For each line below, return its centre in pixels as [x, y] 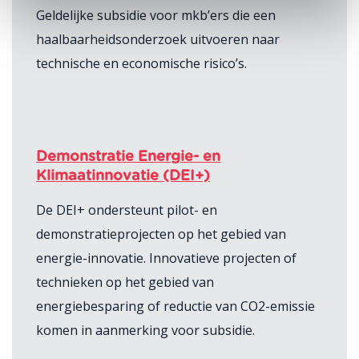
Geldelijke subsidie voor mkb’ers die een [156, 15]
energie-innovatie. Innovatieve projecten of [166, 258]
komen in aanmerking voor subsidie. [145, 330]
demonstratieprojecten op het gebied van [161, 234]
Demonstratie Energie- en [128, 157]
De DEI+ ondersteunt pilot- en [127, 210]
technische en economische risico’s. [141, 63]
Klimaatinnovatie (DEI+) [123, 176]
